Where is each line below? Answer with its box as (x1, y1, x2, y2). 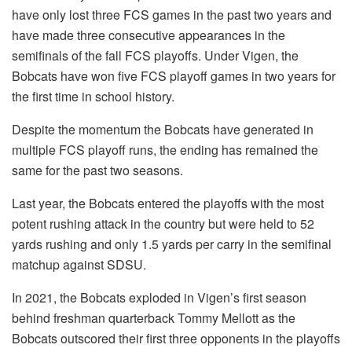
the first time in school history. (12, 86, 174, 105)
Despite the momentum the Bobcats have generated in (12, 119, 313, 138)
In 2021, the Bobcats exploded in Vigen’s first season (12, 288, 306, 306)
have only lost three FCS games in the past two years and (12, 5, 332, 24)
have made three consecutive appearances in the (12, 25, 285, 44)
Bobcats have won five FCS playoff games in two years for (12, 66, 335, 85)
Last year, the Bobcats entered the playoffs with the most (12, 193, 324, 212)
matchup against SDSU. (12, 255, 146, 273)
